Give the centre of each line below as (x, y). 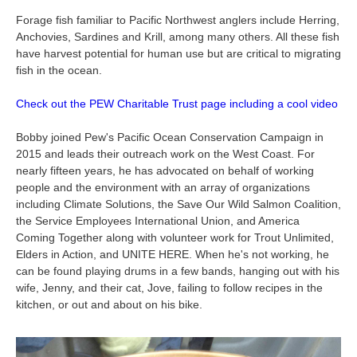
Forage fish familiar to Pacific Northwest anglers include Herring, (178, 20)
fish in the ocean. (59, 70)
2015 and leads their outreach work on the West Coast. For (165, 154)
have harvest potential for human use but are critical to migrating (178, 53)
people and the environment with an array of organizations (163, 187)
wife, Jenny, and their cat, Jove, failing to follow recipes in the (169, 288)
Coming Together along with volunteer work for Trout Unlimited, (175, 237)
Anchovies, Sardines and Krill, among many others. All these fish (178, 37)
